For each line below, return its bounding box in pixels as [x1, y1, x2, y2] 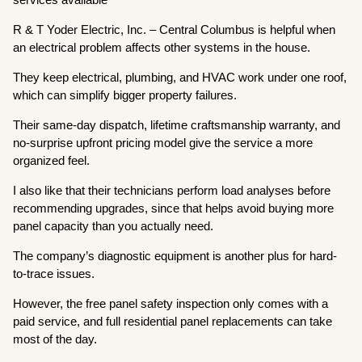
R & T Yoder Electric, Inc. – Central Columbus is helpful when [13, 22, 336, 36]
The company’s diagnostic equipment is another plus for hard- [13, 248, 338, 263]
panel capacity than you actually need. [13, 218, 214, 233]
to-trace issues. [13, 266, 99, 280]
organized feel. [13, 153, 94, 167]
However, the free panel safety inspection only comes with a [13, 296, 329, 310]
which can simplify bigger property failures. [13, 87, 238, 102]
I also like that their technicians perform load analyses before [13, 183, 331, 197]
